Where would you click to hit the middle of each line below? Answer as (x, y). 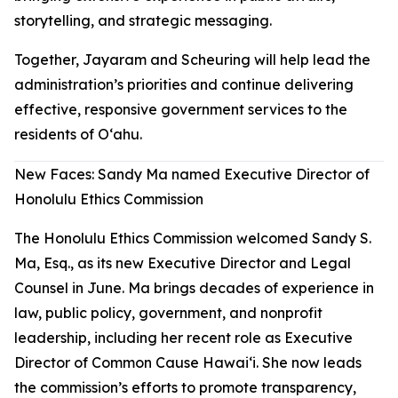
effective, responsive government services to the (181, 109)
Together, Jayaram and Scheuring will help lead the (192, 60)
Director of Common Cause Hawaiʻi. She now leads (188, 362)
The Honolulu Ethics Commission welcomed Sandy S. (193, 238)
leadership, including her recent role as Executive (183, 338)
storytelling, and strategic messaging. (143, 20)
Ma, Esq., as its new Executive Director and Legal (183, 263)
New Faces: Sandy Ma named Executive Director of (192, 174)
